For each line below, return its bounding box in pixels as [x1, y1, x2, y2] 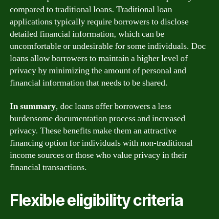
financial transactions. [10, 161, 87, 173]
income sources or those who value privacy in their [10, 149, 187, 161]
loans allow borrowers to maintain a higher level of [10, 53, 188, 64]
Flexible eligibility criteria [10, 190, 183, 210]
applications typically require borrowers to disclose [10, 16, 189, 27]
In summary [10, 100, 56, 112]
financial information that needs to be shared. [10, 77, 168, 88]
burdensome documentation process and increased [10, 112, 185, 124]
